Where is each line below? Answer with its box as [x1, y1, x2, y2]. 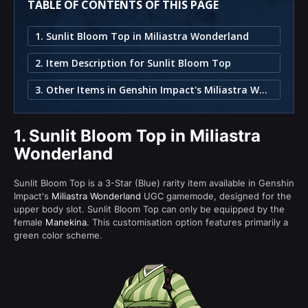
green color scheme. [14, 229, 102, 241]
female [14, 216, 45, 228]
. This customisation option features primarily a [87, 216, 288, 228]
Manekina [45, 216, 87, 228]
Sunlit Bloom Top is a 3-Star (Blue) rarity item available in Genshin [14, 177, 294, 188]
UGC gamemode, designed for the [141, 190, 291, 201]
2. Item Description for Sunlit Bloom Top [35, 56, 231, 69]
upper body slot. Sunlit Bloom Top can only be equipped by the [14, 203, 285, 214]
